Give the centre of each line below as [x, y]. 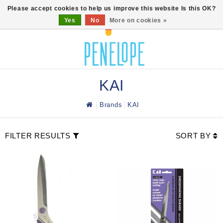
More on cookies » [138, 20]
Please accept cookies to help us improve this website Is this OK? [111, 8]
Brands [111, 105]
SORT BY [194, 136]
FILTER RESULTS [38, 136]
